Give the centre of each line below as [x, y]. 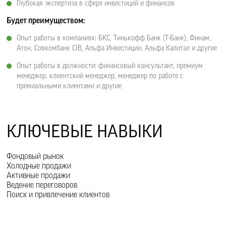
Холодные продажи [39, 166]
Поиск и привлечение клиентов [58, 195]
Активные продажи [39, 176]
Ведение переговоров [42, 185]
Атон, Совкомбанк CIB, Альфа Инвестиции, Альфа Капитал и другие [117, 48]
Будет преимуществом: [46, 21]
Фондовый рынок [35, 156]
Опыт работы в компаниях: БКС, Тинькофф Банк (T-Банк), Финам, [114, 38]
